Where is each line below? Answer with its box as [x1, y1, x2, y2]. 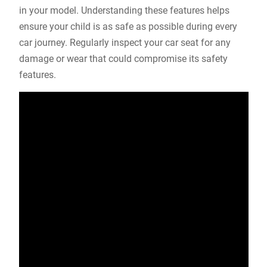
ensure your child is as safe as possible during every [18, 21, 237, 32]
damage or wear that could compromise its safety [18, 53, 228, 64]
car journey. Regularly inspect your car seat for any [18, 37, 231, 48]
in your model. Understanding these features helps [18, 5, 229, 16]
